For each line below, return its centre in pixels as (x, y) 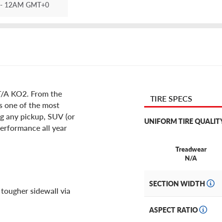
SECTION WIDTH (178, 184)
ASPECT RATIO (174, 210)
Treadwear (191, 149)
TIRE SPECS (171, 99)
